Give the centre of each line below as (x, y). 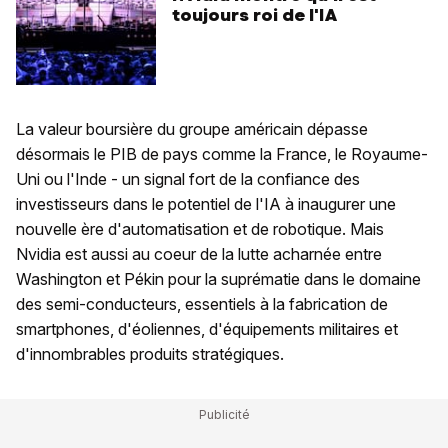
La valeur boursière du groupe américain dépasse (192, 129)
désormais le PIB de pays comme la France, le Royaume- (222, 154)
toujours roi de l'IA (255, 15)
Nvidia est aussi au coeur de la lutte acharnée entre (199, 254)
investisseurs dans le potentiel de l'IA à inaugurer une (206, 204)
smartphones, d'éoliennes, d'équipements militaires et (207, 329)
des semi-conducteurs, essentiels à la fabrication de (202, 304)
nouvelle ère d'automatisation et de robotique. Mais (200, 229)
